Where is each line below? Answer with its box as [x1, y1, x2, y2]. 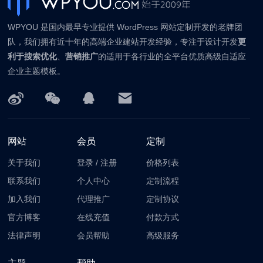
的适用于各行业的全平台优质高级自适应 [98, 51, 247, 61]
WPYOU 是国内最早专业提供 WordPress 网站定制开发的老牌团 [8, 22, 243, 32]
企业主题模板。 [8, 66, 66, 76]
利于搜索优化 [8, 51, 58, 61]
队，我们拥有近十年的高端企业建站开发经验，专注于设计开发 [8, 36, 238, 46]
